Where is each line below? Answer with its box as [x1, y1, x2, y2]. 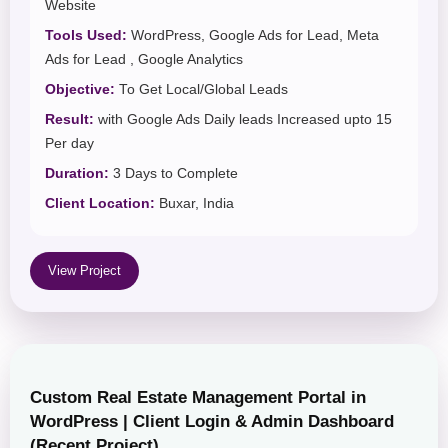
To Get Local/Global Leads [115, 82, 288, 98]
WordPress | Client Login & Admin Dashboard [30, 412, 394, 432]
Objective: [45, 82, 115, 98]
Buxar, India [155, 196, 234, 212]
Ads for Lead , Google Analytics [45, 52, 243, 68]
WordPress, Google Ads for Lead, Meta [127, 28, 379, 44]
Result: [45, 112, 94, 128]
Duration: [45, 166, 109, 182]
